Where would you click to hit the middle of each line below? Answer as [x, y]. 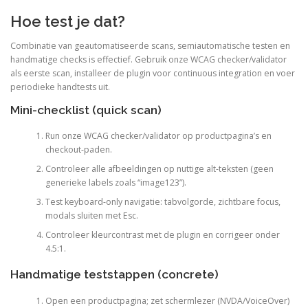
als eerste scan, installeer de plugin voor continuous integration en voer [153, 74]
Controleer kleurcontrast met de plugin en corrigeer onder [162, 234]
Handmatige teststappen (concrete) [114, 275]
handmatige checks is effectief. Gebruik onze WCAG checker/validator [148, 60]
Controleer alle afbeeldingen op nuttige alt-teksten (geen [159, 168]
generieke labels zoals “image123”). [115, 182]
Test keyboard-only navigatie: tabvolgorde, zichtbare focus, [163, 201]
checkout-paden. [78, 149]
